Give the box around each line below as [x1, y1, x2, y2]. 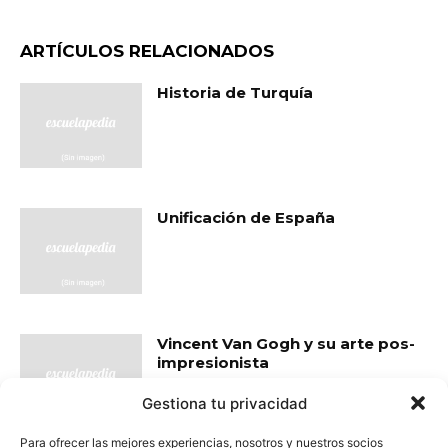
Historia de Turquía [157, 82, 314, 102]
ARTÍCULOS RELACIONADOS [20, 40, 274, 61]
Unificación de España [157, 208, 336, 228]
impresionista [157, 353, 270, 372]
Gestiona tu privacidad [141, 393, 307, 413]
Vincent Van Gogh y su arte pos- [157, 334, 416, 353]
